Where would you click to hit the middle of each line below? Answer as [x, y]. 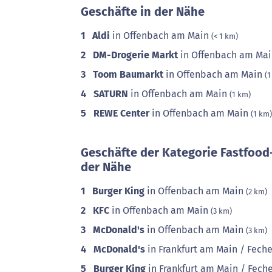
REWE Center [121, 113]
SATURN [111, 94]
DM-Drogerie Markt [135, 55]
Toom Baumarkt [128, 74]
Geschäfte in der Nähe [143, 12]
